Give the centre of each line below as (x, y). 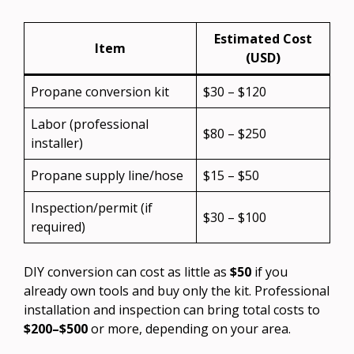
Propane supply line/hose (107, 175)
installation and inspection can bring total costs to (172, 309)
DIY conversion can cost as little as (127, 271)
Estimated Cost (263, 38)
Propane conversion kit (100, 91)
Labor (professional (90, 124)
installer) (57, 143)
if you (269, 271)
